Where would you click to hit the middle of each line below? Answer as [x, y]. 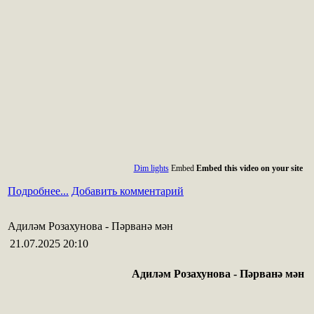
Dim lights [151, 168]
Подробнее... [38, 191]
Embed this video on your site [249, 168]
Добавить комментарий [128, 191]
